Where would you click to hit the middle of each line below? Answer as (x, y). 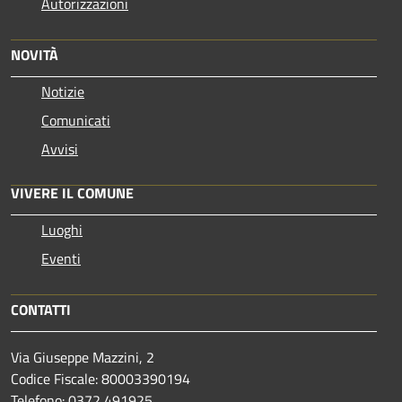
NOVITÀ (35, 54)
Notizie (63, 91)
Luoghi (62, 229)
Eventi (61, 258)
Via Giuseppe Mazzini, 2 (83, 357)
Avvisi (60, 149)
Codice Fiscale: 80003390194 (100, 378)
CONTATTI (41, 309)
